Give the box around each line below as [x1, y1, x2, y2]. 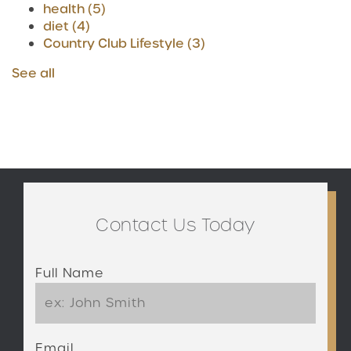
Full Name [35, 263, 105, 282]
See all [12, 63, 55, 82]
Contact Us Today [96, 212, 255, 237]
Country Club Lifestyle [43, 34, 187, 52]
